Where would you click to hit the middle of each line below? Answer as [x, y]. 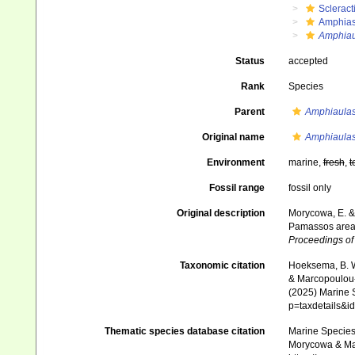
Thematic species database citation [184, 331]
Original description [220, 213]
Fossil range [237, 188]
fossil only [309, 188]
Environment [235, 162]
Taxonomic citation [222, 265]
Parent [249, 112]
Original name [233, 137]
